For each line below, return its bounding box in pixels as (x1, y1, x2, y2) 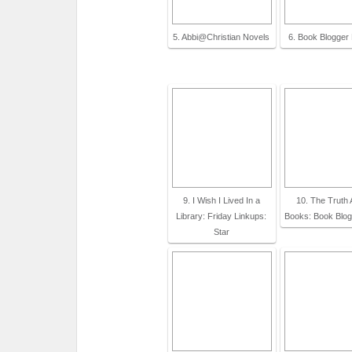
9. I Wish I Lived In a (182, 196, 260, 205)
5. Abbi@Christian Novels (173, 32, 269, 42)
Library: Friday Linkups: (176, 211, 266, 221)
